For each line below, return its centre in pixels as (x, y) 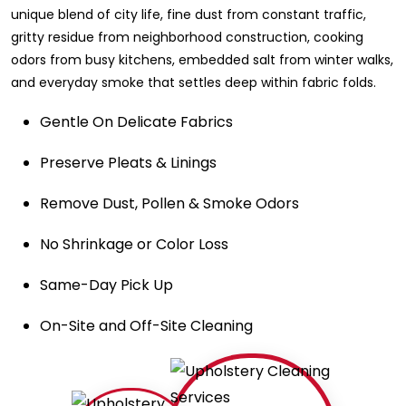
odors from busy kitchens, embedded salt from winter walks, (202, 59)
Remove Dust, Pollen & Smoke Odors (169, 203)
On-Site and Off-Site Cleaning (146, 325)
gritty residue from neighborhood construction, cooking (187, 37)
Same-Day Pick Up (106, 285)
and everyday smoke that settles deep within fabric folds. (193, 82)
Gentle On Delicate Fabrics (136, 121)
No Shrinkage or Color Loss (134, 244)
